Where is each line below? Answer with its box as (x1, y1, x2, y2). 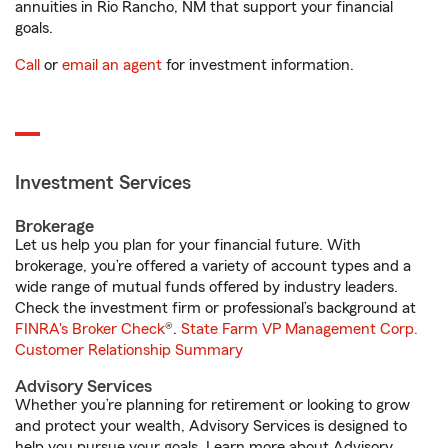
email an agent (62, 57, 162, 73)
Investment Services (15, 173, 191, 193)
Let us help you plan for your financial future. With (15, 237, 361, 253)
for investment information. (162, 57, 354, 73)
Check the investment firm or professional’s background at (15, 300, 416, 316)
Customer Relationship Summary (15, 342, 243, 358)
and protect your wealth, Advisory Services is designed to (15, 418, 407, 434)
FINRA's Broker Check (15, 321, 165, 337)
